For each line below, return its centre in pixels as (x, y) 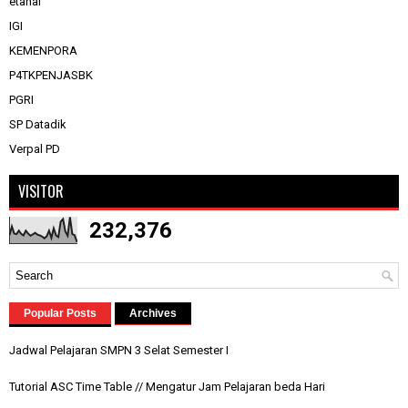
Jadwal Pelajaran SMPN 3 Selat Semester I (119, 351)
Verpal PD (35, 149)
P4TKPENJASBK (51, 76)
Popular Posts (60, 314)
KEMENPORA (43, 51)
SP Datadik (38, 125)
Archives (153, 314)
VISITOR (41, 192)
